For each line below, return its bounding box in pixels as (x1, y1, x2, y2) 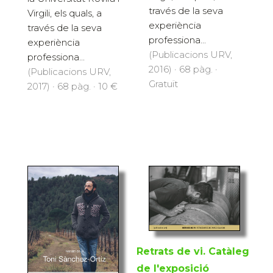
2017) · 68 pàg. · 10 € (27, 80, 118, 92)
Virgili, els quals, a (27, 7, 102, 19)
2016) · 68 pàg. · (149, 63, 218, 76)
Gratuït (149, 78, 178, 90)
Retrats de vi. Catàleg (136, 245, 249, 257)
